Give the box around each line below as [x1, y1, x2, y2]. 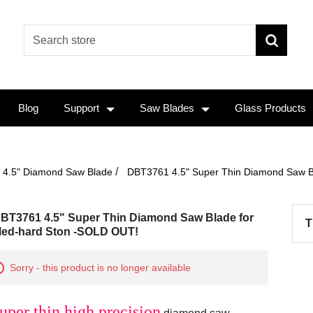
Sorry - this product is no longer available [9, 262, 191, 273]
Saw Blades [140, 102, 194, 114]
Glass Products [235, 102, 306, 114]
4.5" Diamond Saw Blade [3, 166, 112, 177]
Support [64, 102, 99, 114]
